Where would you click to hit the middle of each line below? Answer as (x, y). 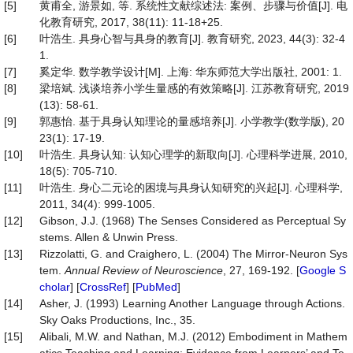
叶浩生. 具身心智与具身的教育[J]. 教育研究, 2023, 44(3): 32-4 (192, 39)
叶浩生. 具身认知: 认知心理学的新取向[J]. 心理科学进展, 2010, (193, 154)
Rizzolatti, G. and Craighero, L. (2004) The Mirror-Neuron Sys (193, 254)
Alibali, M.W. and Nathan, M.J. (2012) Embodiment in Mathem (193, 336)
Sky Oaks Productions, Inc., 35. (117, 320)
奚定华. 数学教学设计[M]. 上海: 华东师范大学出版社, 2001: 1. (191, 72)
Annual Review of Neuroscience (144, 270)
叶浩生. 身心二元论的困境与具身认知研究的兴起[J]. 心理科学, (191, 188)
